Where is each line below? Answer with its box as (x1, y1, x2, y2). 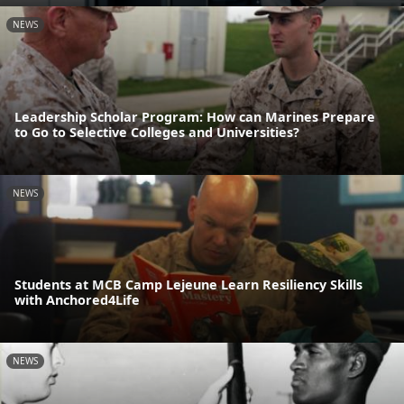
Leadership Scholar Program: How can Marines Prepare (14, 107, 375, 125)
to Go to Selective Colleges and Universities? (14, 123, 299, 141)
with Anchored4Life (14, 291, 140, 309)
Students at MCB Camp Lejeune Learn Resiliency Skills (14, 276, 363, 294)
